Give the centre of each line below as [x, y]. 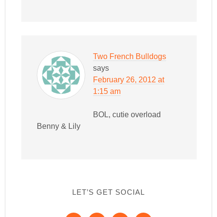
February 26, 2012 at [129, 80]
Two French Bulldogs [130, 57]
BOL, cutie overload [127, 115]
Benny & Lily [59, 126]
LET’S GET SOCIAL [108, 192]
